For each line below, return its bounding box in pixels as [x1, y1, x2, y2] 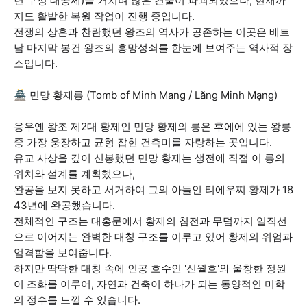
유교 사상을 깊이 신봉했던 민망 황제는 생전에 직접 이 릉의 [14, 151, 285, 164]
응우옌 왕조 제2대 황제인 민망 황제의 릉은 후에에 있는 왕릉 [14, 120, 291, 133]
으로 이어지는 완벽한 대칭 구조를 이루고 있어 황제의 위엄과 [14, 230, 293, 243]
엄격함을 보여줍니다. [14, 246, 112, 259]
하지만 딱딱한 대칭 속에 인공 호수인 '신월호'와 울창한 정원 [14, 262, 286, 275]
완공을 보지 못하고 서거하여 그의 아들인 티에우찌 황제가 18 [14, 183, 293, 196]
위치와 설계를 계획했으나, [14, 167, 135, 180]
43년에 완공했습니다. [14, 199, 115, 212]
